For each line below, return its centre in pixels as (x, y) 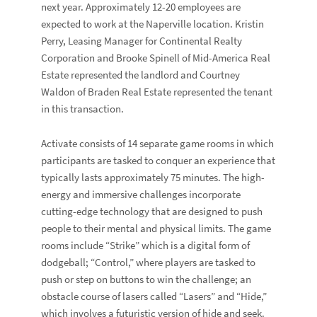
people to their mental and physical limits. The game (156, 228)
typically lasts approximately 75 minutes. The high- (153, 177)
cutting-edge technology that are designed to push (152, 211)
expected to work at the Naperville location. (138, 24)
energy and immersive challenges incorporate (141, 194)
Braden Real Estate (130, 92)
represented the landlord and (134, 75)
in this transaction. (85, 109)
